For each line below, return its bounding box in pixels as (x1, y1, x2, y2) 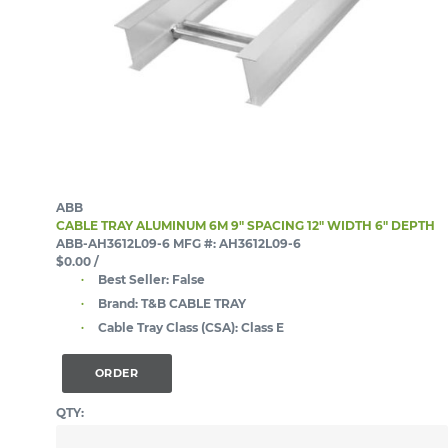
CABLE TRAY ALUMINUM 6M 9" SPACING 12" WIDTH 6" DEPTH (56, 217, 435, 233)
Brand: (98, 295, 138, 311)
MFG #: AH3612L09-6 (173, 235, 301, 251)
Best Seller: (98, 271, 169, 287)
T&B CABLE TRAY (141, 295, 246, 311)
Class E (241, 319, 284, 335)
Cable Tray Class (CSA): (98, 319, 238, 335)
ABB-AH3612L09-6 (56, 235, 170, 251)
